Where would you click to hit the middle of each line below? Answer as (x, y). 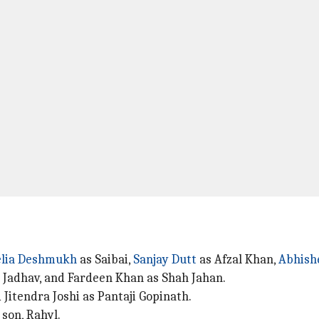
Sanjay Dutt (165, 260)
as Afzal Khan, (237, 260)
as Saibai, (105, 260)
